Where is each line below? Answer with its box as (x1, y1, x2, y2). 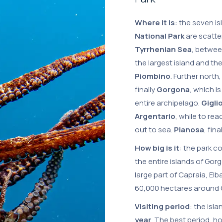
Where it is (135, 17, 175, 28)
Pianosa (174, 124, 204, 135)
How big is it (135, 143, 179, 153)
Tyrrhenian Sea (135, 44, 192, 55)
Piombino (135, 71, 170, 81)
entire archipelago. (135, 98, 201, 108)
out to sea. (135, 124, 174, 135)
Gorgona (157, 84, 190, 95)
